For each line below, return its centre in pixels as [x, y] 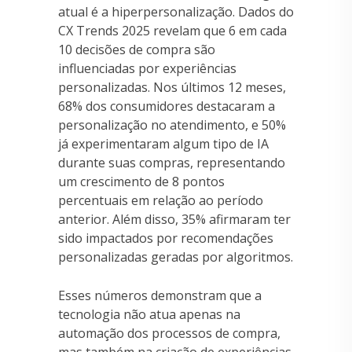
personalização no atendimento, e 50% [172, 125]
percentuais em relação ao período [161, 200]
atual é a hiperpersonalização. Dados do [176, 11]
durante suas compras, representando [172, 162]
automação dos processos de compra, [169, 333]
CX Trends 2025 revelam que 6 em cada [172, 30]
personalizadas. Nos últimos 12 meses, [172, 87]
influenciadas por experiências [147, 68]
